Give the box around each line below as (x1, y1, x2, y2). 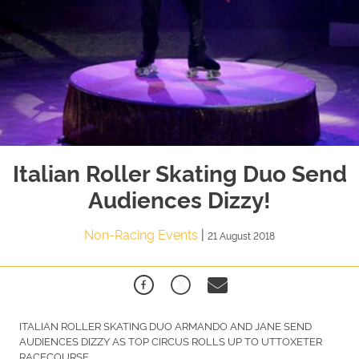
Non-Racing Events (84, 224, 201, 243)
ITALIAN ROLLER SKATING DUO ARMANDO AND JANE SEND (19, 317, 312, 333)
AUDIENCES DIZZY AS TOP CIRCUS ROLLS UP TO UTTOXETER (19, 333, 322, 348)
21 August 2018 (208, 228, 275, 242)
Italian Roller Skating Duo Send (12, 155, 347, 188)
